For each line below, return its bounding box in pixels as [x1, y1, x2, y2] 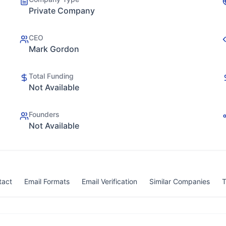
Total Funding [29, 72, 74, 80]
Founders [29, 110, 60, 119]
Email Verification [82, 177, 137, 186]
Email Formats [24, 177, 70, 186]
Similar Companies [149, 177, 210, 186]
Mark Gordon [29, 44, 79, 54]
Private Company [29, 6, 95, 16]
